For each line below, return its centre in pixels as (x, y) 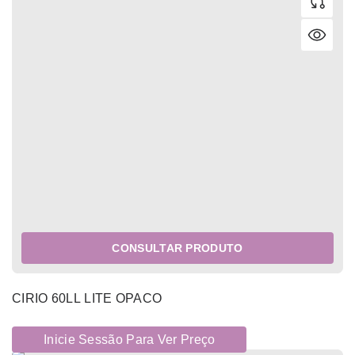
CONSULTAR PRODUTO (177, 248)
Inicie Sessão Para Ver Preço (130, 339)
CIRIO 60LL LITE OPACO (87, 298)
